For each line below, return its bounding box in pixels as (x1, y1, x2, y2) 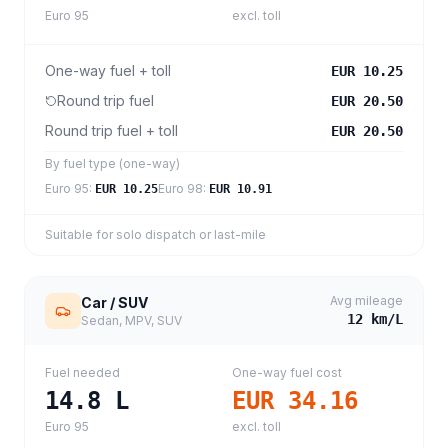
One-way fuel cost (232, 365, 342, 380)
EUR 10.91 (209, 182, 272, 196)
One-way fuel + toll (45, 62, 171, 79)
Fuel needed (45, 365, 120, 380)
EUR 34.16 (232, 387, 358, 415)
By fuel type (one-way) (45, 156, 180, 171)
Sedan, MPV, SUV (81, 313, 182, 328)
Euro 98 (158, 181, 203, 196)
